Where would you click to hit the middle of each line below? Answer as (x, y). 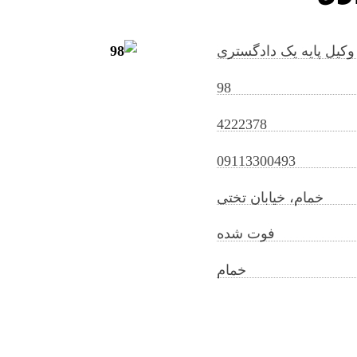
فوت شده (246, 234)
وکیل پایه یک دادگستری (286, 51)
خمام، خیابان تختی (271, 197)
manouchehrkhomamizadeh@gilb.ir (123, 123)
